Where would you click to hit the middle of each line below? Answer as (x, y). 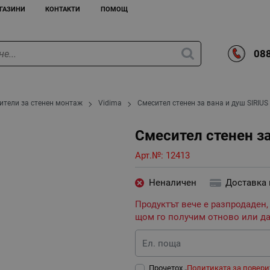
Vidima (110, 103)
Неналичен (172, 183)
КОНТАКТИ (63, 9)
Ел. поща (162, 243)
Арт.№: (150, 155)
